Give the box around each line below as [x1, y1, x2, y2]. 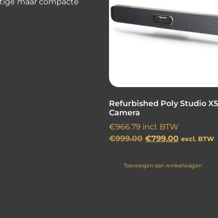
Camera [109, 108, 140, 118]
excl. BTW [181, 135, 214, 143]
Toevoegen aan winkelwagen [124, 162, 202, 169]
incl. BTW [141, 122, 179, 132]
